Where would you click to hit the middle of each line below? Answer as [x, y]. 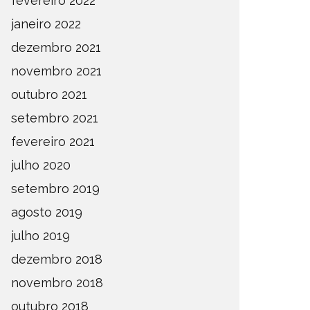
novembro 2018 [57, 283]
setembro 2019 [55, 189]
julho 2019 [40, 236]
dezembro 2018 [57, 259]
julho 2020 [41, 165]
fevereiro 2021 [53, 142]
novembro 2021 [56, 71]
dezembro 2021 [56, 47]
